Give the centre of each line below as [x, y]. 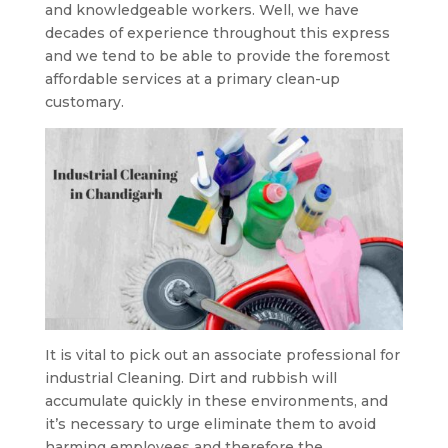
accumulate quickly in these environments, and [216, 400]
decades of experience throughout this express [217, 33]
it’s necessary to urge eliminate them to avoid [210, 423]
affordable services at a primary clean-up [192, 79]
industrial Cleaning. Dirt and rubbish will [190, 377]
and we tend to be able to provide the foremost [217, 56]
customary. [84, 102]
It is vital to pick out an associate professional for [222, 354]
